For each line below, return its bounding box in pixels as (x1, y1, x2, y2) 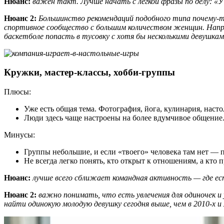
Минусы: (4, 130, 35, 139)
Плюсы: (4, 87, 31, 96)
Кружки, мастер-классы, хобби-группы (4, 67, 175, 78)
